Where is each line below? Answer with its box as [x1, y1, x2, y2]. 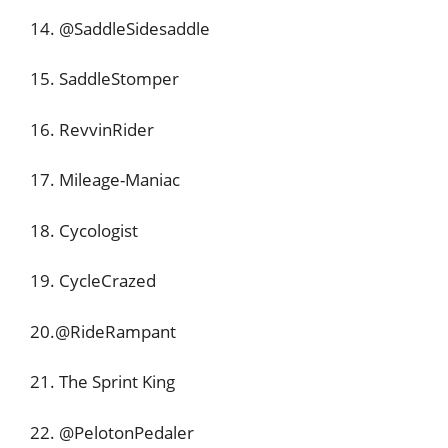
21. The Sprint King [30, 370, 175, 393]
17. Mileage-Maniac [30, 168, 184, 191]
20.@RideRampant [30, 319, 176, 343]
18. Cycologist [30, 218, 138, 242]
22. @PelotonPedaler [30, 420, 194, 444]
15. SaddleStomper [30, 67, 179, 90]
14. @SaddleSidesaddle [30, 16, 210, 40]
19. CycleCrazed [30, 269, 156, 292]
